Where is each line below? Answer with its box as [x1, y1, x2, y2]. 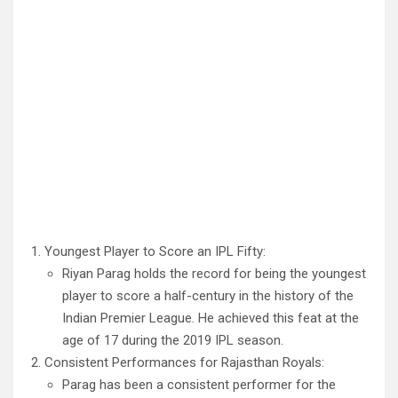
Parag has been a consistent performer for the [62, 377, 336, 394]
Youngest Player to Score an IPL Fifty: [44, 243, 266, 260]
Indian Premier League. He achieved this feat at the [62, 310, 359, 327]
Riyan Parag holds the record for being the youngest [62, 266, 366, 283]
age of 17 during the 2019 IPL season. [62, 332, 283, 349]
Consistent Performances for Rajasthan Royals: [44, 354, 324, 371]
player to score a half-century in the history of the [62, 288, 354, 305]
